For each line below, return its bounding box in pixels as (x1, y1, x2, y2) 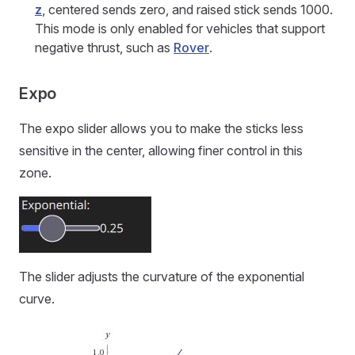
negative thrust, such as (35, 39, 174, 55)
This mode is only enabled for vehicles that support (35, 20, 325, 36)
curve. (19, 290, 55, 307)
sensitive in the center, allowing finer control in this (19, 142, 303, 158)
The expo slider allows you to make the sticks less (19, 120, 303, 136)
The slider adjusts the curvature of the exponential (19, 268, 304, 284)
